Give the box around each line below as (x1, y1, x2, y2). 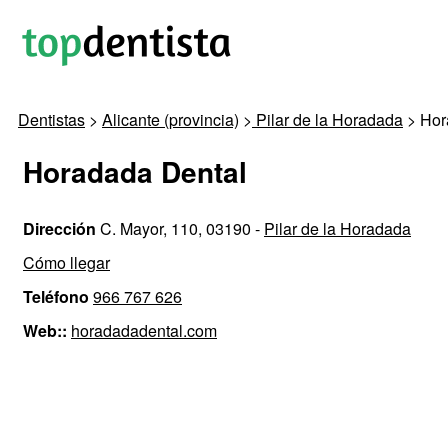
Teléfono (23, 285, 89, 308)
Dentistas (18, 108, 85, 131)
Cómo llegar (23, 251, 110, 274)
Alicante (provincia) (102, 108, 239, 131)
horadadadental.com (71, 319, 217, 342)
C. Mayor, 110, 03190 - (96, 217, 264, 240)
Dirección (23, 217, 96, 240)
